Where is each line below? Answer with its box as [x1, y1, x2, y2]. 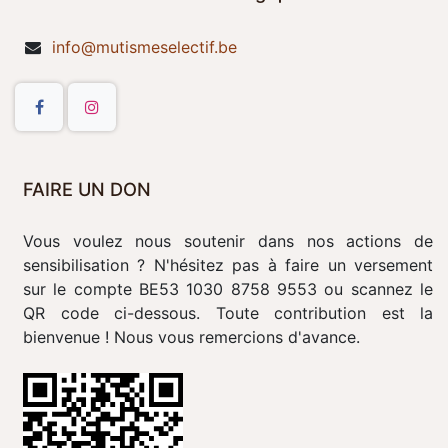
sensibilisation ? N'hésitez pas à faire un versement [23, 255, 433, 275]
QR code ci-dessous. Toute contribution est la [23, 303, 433, 323]
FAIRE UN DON [23, 178, 151, 200]
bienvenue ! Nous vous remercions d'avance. [23, 327, 365, 347]
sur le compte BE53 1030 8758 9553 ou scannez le [23, 279, 433, 299]
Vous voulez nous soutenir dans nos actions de [23, 231, 433, 251]
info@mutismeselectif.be [51, 37, 237, 57]
